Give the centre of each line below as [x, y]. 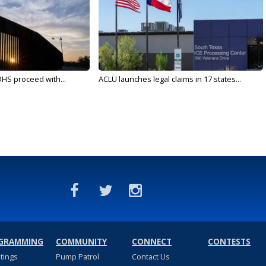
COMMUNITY [81, 242]
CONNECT [151, 242]
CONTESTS [229, 242]
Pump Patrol [77, 256]
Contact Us [151, 256]
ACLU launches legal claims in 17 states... [170, 79]
